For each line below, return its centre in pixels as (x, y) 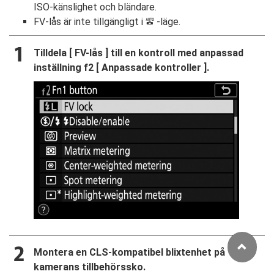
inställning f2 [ (68, 68)
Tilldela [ (54, 53)
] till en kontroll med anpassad (173, 53)
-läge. (167, 22)
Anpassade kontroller (151, 68)
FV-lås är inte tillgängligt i (90, 22)
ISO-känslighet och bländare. (95, 7)
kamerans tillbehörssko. (90, 267)
